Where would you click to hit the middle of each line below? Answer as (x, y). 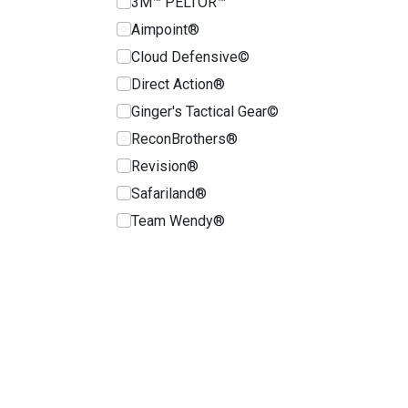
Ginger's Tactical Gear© (205, 111)
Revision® (165, 166)
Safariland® (169, 193)
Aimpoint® (165, 29)
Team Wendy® (178, 220)
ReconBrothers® (184, 138)
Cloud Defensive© (190, 56)
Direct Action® (178, 84)
